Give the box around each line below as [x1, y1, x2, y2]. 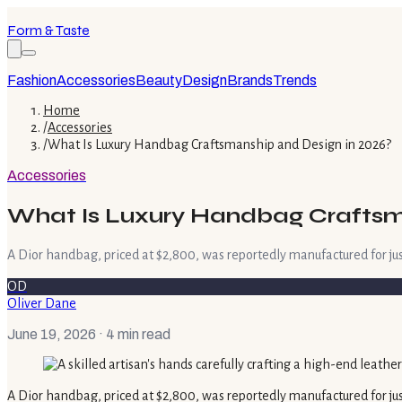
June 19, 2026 [7, 326, 96, 342]
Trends [273, 73, 317, 88]
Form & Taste [7, 22, 90, 39]
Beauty [135, 73, 182, 88]
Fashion [7, 73, 57, 88]
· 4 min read [96, 326, 170, 342]
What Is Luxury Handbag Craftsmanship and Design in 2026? [48, 137, 391, 152]
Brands [227, 73, 273, 88]
